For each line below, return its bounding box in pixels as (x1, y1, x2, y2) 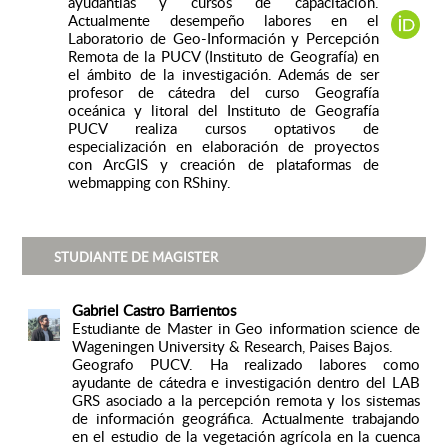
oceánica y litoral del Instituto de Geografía (67, 100, 379, 121)
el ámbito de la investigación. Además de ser (67, 64, 379, 85)
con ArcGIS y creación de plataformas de (67, 154, 379, 175)
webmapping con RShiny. (67, 172, 231, 193)
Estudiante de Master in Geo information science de (71, 318, 420, 339)
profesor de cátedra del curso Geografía (67, 82, 379, 103)
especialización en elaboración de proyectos (67, 136, 379, 157)
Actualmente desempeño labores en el (67, 10, 379, 31)
